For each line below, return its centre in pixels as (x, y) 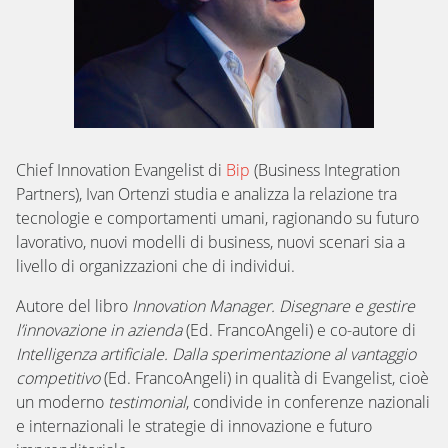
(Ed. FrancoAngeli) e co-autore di (299, 330)
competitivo (58, 378)
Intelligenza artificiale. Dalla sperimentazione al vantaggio (216, 354)
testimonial (147, 402)
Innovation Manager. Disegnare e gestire (273, 306)
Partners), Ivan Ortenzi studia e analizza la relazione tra (206, 194)
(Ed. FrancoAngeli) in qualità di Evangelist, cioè (264, 378)
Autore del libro (74, 306)
